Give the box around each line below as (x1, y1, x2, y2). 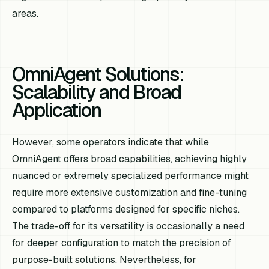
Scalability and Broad (12, 80, 181, 105)
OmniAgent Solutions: (12, 62, 183, 87)
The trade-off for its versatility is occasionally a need (12, 220, 245, 233)
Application (12, 98, 101, 123)
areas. (12, 7, 39, 20)
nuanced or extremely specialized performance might (12, 169, 249, 183)
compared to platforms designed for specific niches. (12, 203, 240, 216)
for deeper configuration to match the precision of (12, 237, 232, 250)
